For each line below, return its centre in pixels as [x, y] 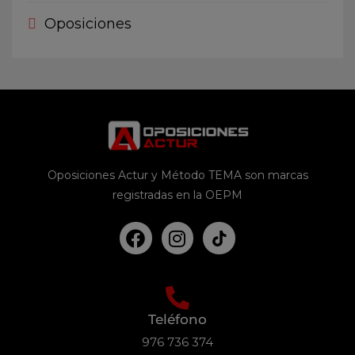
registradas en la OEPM [177, 195]
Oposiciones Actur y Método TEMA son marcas [177, 176]
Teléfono [177, 320]
